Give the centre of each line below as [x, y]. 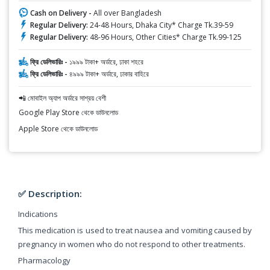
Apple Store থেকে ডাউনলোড [58, 128]
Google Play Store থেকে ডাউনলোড [68, 112]
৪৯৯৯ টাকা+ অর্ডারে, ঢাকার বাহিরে [109, 74]
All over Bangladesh [127, 13]
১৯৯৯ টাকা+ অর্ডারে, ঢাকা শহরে [106, 61]
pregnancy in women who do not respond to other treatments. [132, 244]
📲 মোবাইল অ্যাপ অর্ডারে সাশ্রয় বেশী [62, 98]
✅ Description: [50, 193]
